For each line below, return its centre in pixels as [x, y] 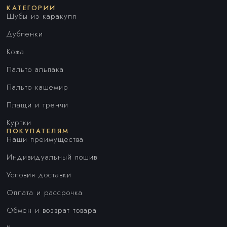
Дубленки [25, 34]
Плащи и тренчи [38, 105]
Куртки [19, 122]
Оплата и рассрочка [45, 192]
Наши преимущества [45, 139]
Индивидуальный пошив [52, 157]
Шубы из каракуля [42, 16]
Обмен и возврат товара [52, 210]
